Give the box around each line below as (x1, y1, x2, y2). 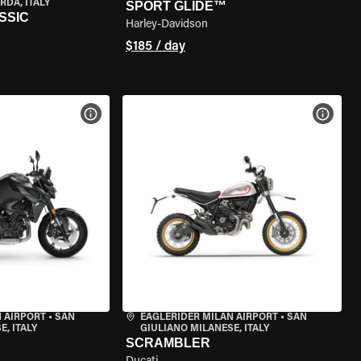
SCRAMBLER (125, 336, 210, 350)
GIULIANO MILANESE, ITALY (139, 324, 269, 334)
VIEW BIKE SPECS (98, 109, 182, 118)
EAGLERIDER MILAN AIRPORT (139, 313, 278, 322)
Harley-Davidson (125, 19, 208, 31)
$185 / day (125, 40, 185, 53)
